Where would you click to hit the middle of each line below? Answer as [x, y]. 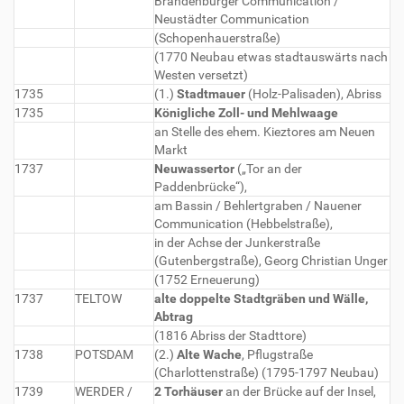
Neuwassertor [194, 169]
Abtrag [174, 317]
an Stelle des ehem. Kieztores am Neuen [265, 132]
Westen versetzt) [201, 75]
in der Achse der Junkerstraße [237, 243]
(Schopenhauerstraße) [217, 38]
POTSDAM [104, 354]
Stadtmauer [211, 94]
